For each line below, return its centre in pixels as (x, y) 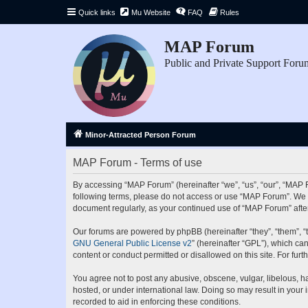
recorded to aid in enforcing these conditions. (157, 302)
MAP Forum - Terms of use (137, 163)
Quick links (97, 12)
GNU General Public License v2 (132, 243)
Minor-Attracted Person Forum (141, 135)
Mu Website (151, 12)
